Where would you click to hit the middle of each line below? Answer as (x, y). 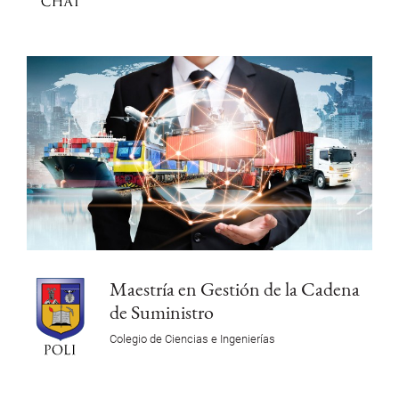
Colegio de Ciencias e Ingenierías (192, 339)
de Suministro (161, 312)
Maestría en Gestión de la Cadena (234, 289)
